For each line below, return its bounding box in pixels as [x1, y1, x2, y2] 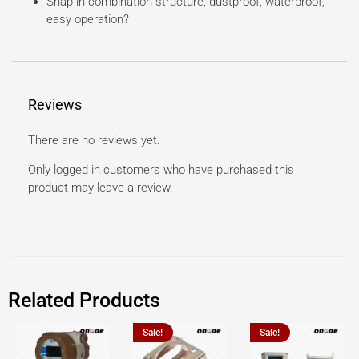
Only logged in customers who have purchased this [28, 163, 294, 178]
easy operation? [46, 11, 129, 26]
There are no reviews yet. [28, 133, 160, 148]
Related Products [8, 288, 160, 313]
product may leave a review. [28, 180, 173, 196]
